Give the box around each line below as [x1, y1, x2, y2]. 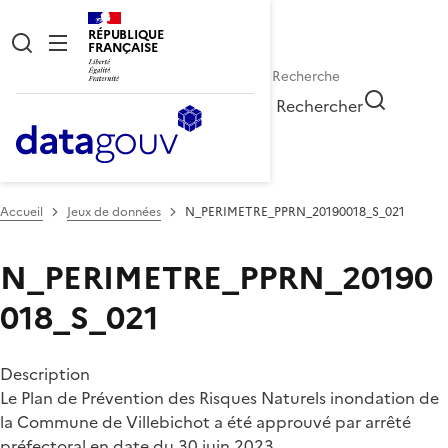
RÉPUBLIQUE [88, 25, 164, 44]
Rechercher [276, 93, 364, 118]
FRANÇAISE [88, 38, 158, 57]
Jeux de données [67, 202, 161, 221]
